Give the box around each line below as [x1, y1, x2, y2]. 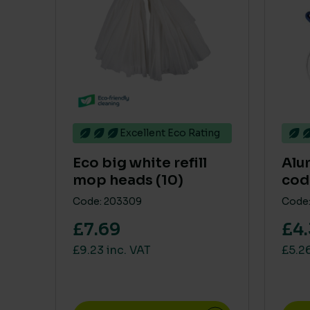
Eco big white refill [73, 154, 207, 172]
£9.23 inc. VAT [73, 243, 151, 257]
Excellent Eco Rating [120, 127, 220, 139]
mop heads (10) [73, 172, 183, 189]
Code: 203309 [73, 195, 142, 208]
